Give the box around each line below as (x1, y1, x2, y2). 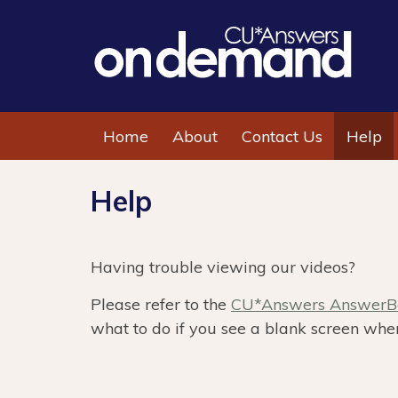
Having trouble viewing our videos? (91, 257, 355, 277)
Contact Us (241, 125, 322, 147)
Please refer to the (91, 294, 231, 314)
